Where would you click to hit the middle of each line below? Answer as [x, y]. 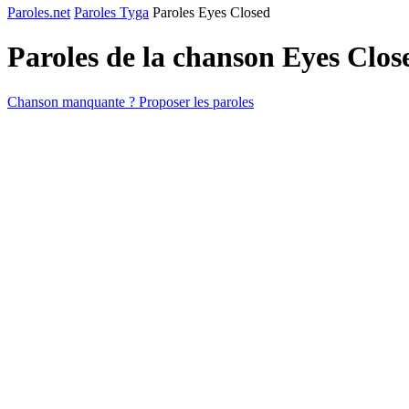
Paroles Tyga [111, 12]
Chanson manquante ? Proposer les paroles [131, 101]
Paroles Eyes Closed [211, 12]
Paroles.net [39, 12]
